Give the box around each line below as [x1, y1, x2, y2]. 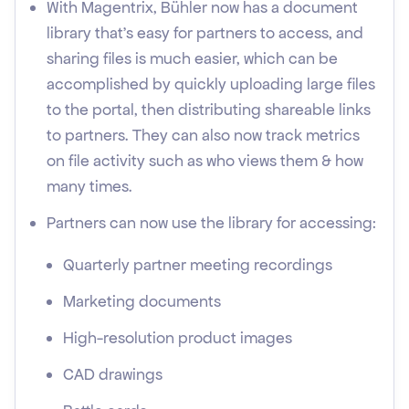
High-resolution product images [63, 328, 292, 348]
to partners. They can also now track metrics [47, 125, 360, 145]
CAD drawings [63, 364, 163, 384]
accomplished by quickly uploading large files [47, 74, 375, 94]
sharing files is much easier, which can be [47, 48, 338, 68]
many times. [47, 176, 132, 196]
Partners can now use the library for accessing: [47, 213, 376, 233]
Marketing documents [63, 291, 221, 311]
